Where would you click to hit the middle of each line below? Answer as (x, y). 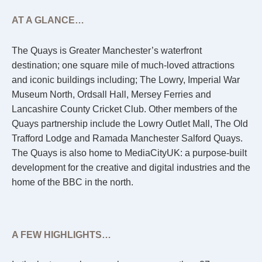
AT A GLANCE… (48, 20)
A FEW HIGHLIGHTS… (61, 235)
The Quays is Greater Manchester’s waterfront (107, 51)
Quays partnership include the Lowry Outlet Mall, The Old (130, 124)
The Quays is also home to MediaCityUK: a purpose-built (129, 153)
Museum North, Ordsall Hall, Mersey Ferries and (111, 95)
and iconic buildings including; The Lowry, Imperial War (126, 80)
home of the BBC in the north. (73, 182)
